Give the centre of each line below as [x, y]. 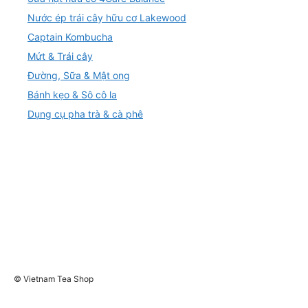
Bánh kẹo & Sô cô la [72, 94]
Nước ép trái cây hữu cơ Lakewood [107, 17]
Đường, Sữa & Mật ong [79, 75]
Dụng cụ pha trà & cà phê [85, 113]
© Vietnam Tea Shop [54, 279]
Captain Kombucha [70, 36]
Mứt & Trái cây [60, 56]
